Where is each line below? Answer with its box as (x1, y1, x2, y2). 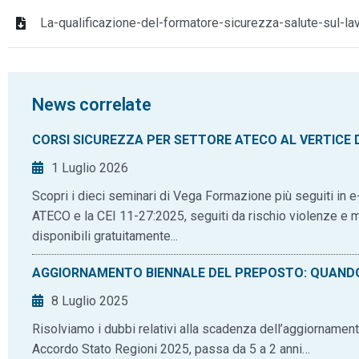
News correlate (32, 95, 151, 115)
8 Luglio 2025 (51, 293, 128, 309)
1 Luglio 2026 (51, 160, 128, 175)
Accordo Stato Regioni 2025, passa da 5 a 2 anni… (32, 341, 310, 357)
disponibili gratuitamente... (32, 228, 178, 244)
